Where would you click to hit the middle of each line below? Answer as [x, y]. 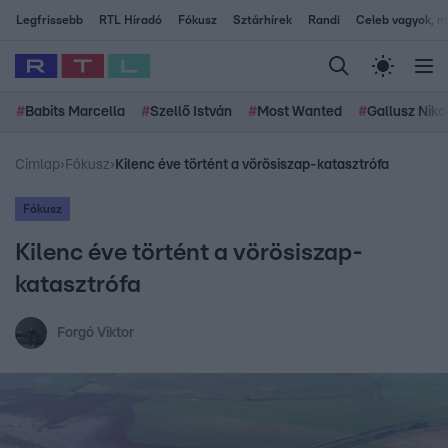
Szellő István [191, 112]
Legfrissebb [49, 20]
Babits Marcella [75, 112]
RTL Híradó [130, 20]
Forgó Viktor [95, 333]
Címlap [37, 165]
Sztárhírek [262, 20]
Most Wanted [299, 112]
